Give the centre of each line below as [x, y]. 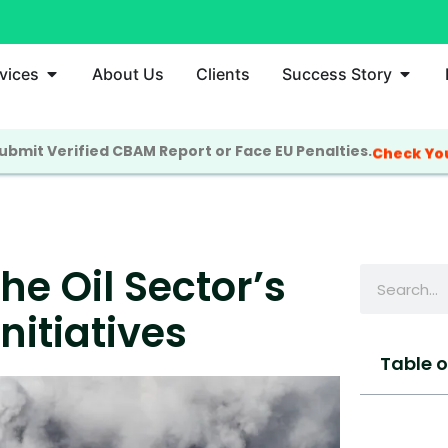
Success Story [336, 74]
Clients [222, 74]
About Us [127, 74]
